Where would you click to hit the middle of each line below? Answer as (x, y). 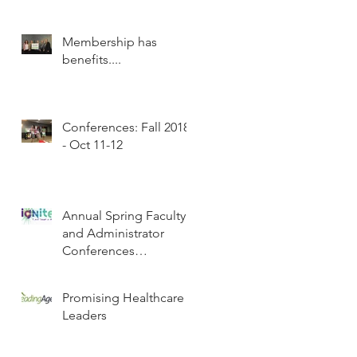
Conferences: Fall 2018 (102, 127)
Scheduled (93, 268)
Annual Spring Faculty (124, 215)
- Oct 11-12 (92, 144)
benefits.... (92, 59)
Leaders (84, 315)
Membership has (110, 41)
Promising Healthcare (123, 297)
